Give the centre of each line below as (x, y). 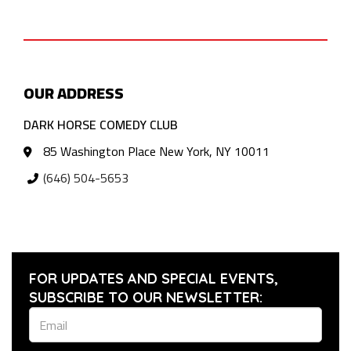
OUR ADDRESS (74, 93)
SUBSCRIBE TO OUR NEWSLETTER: (146, 298)
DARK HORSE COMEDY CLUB (101, 125)
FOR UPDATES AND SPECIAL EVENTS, (154, 279)
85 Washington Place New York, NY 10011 (157, 152)
